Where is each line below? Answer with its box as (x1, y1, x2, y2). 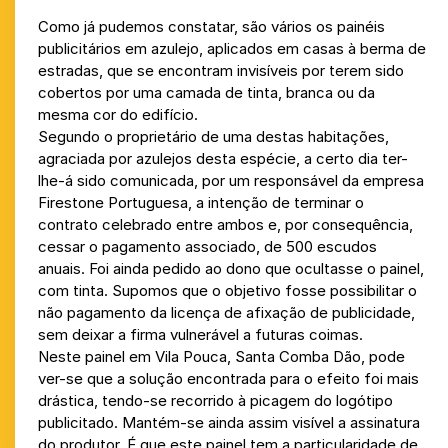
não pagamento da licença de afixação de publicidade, (37, 302, 415, 322)
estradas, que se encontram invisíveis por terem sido (37, 60, 404, 80)
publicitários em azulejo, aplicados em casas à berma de (37, 38, 426, 58)
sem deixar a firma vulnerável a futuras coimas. (37, 324, 363, 344)
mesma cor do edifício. (37, 104, 198, 124)
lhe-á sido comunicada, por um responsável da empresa (37, 170, 424, 190)
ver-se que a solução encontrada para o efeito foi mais (37, 368, 419, 388)
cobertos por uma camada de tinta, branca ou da (37, 82, 375, 102)
